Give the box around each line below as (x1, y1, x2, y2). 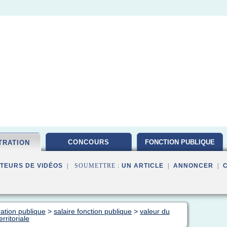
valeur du (140, 207, 170, 215)
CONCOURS (68, 138, 109, 146)
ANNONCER (173, 162, 213, 169)
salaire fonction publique (54, 207, 132, 215)
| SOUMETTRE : (63, 162, 122, 169)
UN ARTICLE (122, 162, 164, 169)
